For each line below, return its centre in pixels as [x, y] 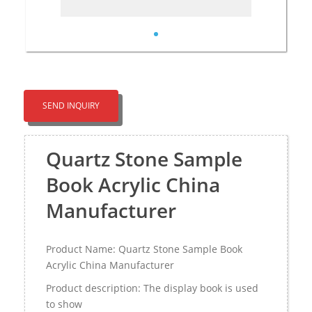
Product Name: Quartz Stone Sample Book [144, 249]
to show [64, 304]
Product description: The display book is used [152, 288]
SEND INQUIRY [71, 105]
